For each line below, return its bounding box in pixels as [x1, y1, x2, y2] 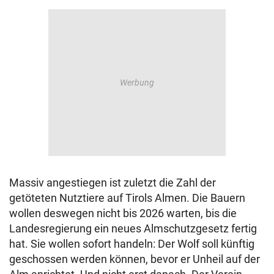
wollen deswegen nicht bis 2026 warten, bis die [9, 207, 237, 220]
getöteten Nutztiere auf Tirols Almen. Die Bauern [9, 191, 245, 205]
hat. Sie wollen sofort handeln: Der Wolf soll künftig [9, 237, 254, 251]
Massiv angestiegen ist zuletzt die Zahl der [9, 176, 216, 190]
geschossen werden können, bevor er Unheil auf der [9, 253, 260, 266]
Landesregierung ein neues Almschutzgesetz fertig [9, 222, 257, 235]
